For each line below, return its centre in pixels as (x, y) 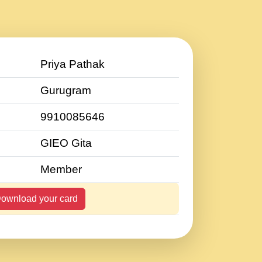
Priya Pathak (73, 64)
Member (61, 169)
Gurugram (66, 90)
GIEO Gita (66, 143)
